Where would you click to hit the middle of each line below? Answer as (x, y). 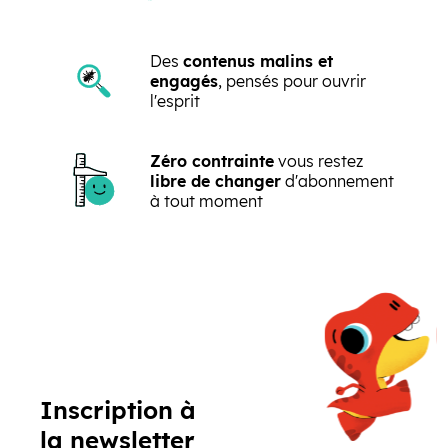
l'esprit (175, 101)
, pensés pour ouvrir (292, 81)
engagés (184, 81)
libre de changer (215, 181)
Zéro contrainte (212, 161)
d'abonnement (337, 181)
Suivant (252, 265)
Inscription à (118, 410)
